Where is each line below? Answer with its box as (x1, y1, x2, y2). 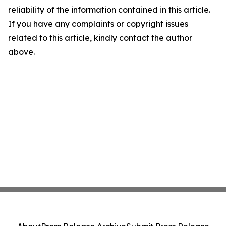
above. (8, 47, 35, 57)
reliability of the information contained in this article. (8, 5, 210, 15)
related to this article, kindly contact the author (8, 33, 192, 43)
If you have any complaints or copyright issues (8, 19, 188, 29)
